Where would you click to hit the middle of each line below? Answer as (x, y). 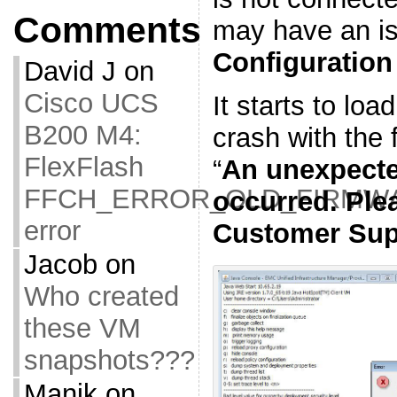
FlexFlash (83, 167)
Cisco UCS (91, 103)
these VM (82, 328)
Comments (107, 30)
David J (70, 71)
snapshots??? (109, 360)
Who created (101, 296)
